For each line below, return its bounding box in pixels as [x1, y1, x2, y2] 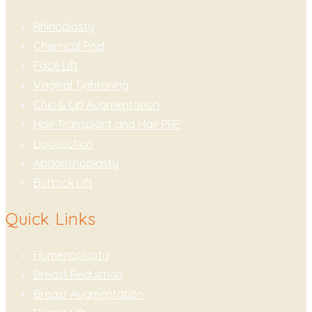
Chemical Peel [33, 38, 104, 53]
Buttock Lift [33, 175, 93, 189]
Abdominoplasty [33, 155, 118, 170]
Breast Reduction [33, 267, 123, 281]
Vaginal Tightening [33, 77, 129, 92]
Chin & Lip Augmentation [33, 97, 159, 111]
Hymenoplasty [33, 247, 109, 262]
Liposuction [33, 136, 93, 150]
